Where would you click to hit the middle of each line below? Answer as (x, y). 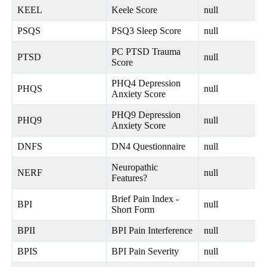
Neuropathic (135, 167)
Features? (129, 178)
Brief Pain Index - (145, 199)
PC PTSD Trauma (146, 52)
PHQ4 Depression (146, 83)
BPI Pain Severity (145, 252)
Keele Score (134, 10)
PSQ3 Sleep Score (146, 31)
